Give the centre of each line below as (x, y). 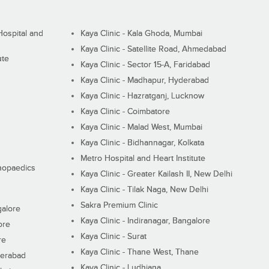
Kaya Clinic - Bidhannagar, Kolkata (142, 143)
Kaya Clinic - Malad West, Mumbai (141, 128)
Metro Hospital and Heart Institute (143, 159)
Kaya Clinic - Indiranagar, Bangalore (145, 221)
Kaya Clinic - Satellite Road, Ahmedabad (153, 50)
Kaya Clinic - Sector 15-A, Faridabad (145, 65)
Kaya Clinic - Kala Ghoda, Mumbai (141, 34)
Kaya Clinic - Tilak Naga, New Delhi (144, 190)
